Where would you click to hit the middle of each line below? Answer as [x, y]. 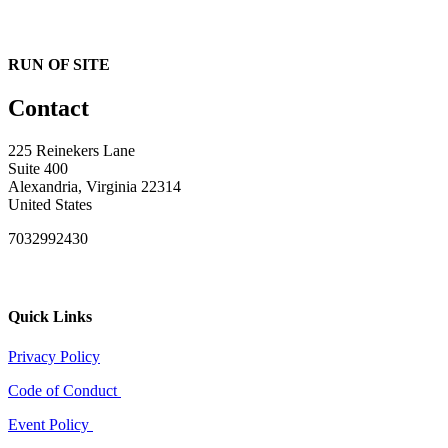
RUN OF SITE [59, 64]
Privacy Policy [54, 356]
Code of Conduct [64, 390]
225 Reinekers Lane [71, 150]
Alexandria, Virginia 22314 [94, 186]
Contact [48, 107]
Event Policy [50, 424]
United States [50, 204]
